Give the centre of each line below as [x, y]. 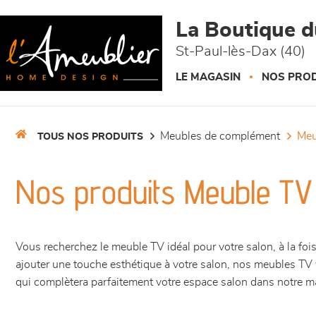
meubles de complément [225, 136]
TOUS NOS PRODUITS [90, 137]
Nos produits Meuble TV [164, 192]
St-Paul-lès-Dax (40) [241, 51]
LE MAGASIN [208, 77]
